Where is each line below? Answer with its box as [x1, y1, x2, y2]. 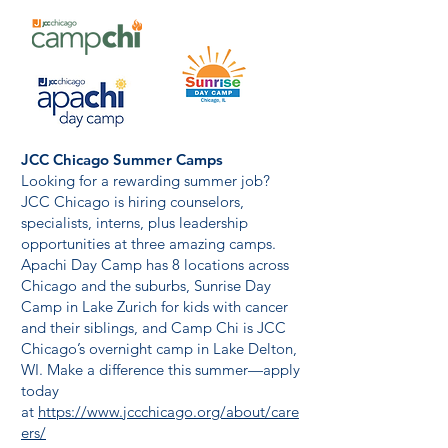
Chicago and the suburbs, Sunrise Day [21, 276, 271, 295]
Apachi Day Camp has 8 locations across [21, 255, 289, 274]
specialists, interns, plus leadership [21, 213, 248, 232]
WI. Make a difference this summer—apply [21, 360, 300, 379]
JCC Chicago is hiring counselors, [21, 192, 244, 211]
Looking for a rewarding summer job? [21, 171, 270, 190]
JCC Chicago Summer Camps [21, 150, 223, 169]
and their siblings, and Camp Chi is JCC [21, 318, 286, 337]
